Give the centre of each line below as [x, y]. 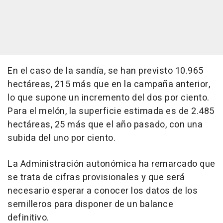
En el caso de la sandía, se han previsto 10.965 [106, 71]
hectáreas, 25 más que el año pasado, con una [105, 124]
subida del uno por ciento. [61, 138]
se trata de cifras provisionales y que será [96, 177]
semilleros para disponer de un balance [90, 204]
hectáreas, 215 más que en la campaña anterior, [109, 84]
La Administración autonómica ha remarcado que [111, 164]
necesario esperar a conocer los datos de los [103, 191]
